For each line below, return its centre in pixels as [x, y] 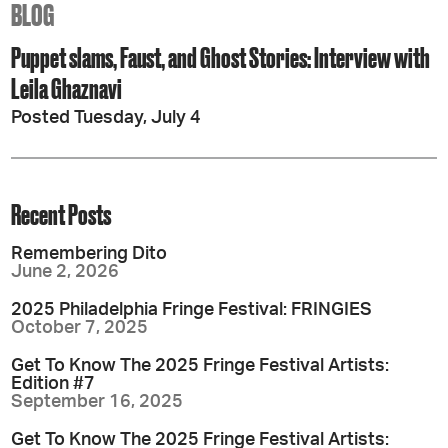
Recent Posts [61, 214]
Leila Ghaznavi [67, 88]
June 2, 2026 [65, 271]
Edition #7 [53, 383]
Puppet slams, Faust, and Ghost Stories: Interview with [221, 57]
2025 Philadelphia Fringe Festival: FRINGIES [192, 309]
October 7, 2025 [80, 327]
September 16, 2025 [97, 401]
